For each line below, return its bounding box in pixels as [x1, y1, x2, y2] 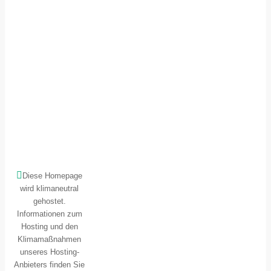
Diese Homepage [22, 171, 83, 181]
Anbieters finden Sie [14, 260, 85, 270]
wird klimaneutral [20, 184, 79, 194]
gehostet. [33, 197, 66, 206]
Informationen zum [16, 209, 82, 219]
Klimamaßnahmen [18, 235, 82, 244]
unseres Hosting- [19, 247, 79, 257]
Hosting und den [21, 222, 78, 232]
